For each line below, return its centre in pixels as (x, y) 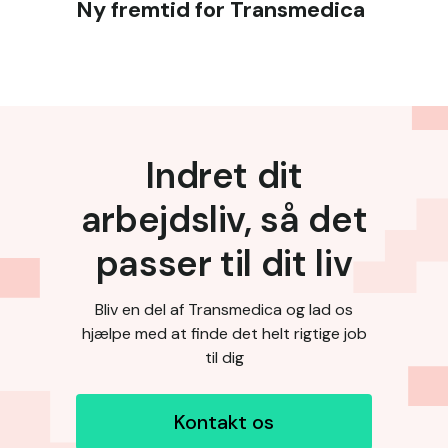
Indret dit (224, 175)
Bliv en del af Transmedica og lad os (224, 309)
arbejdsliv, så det (224, 219)
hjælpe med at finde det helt (185, 333)
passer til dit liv (224, 263)
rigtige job (330, 333)
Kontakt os (224, 421)
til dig (224, 357)
